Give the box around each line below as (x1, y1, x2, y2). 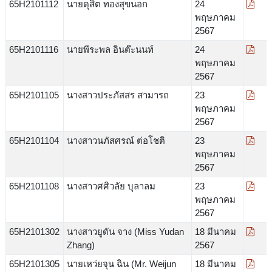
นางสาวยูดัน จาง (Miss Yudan (66, 226, 184, 237)
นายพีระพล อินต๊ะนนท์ (66, 44, 154, 55)
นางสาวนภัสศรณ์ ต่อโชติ (66, 135, 165, 146)
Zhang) (66, 239, 95, 250)
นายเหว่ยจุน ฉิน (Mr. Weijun (66, 258, 176, 269)
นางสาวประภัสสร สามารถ (66, 89, 169, 100)
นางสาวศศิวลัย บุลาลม (66, 180, 155, 191)
